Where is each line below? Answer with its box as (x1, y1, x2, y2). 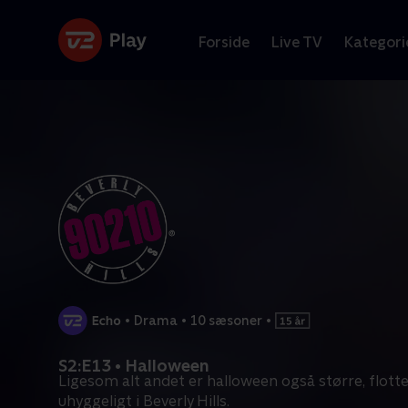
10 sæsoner (190, 312, 263, 328)
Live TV (271, 33, 322, 51)
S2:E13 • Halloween (58, 356, 209, 375)
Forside (199, 33, 250, 51)
